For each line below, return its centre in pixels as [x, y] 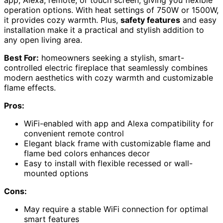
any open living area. [43, 40]
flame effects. [30, 88]
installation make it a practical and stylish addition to [104, 30]
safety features [150, 20]
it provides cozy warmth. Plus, [62, 20]
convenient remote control [74, 134]
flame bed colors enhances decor [87, 154]
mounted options [56, 173]
